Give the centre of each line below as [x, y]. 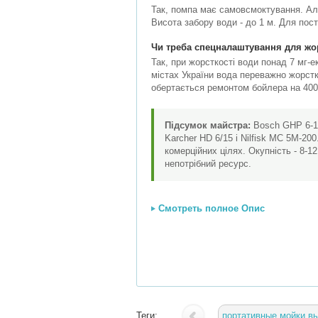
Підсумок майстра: [208, 125]
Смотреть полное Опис [212, 208]
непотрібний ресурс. [208, 164]
